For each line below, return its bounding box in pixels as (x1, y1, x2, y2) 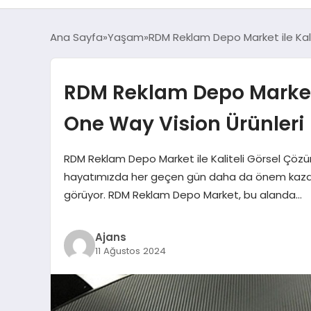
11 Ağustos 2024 (94, 244, 166, 258)
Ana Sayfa (50, 29, 103, 44)
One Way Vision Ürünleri (63, 109, 304, 137)
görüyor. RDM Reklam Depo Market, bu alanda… (63, 187, 302, 202)
